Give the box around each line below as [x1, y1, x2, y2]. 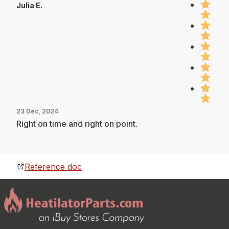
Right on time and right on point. [16, 118, 138, 129]
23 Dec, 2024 [16, 107, 58, 115]
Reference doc [25, 161, 82, 172]
